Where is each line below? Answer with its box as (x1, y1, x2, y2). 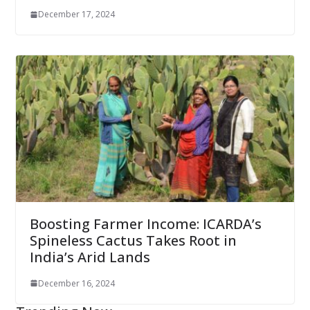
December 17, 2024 (37, 8, 115, 21)
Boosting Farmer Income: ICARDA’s (29, 214, 262, 233)
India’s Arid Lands (29, 247, 150, 266)
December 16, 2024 (37, 277, 115, 289)
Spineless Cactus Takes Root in (29, 230, 237, 250)
